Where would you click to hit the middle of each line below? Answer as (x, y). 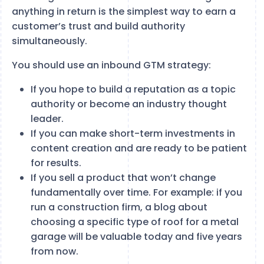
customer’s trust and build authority (98, 26)
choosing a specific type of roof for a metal (135, 222)
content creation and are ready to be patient (139, 148)
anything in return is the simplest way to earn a (124, 11)
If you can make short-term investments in (133, 133)
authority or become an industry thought (129, 104)
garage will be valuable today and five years (136, 236)
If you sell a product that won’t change (123, 177)
